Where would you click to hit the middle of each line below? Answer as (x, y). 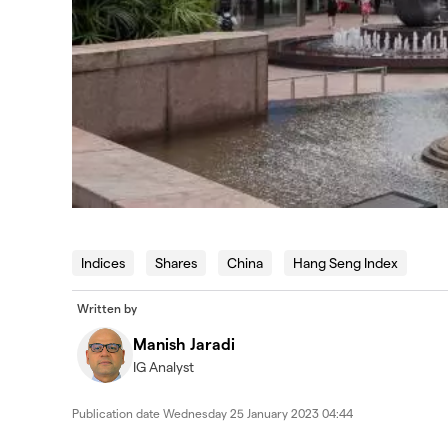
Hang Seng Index (345, 262)
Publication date (117, 412)
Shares (176, 262)
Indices (103, 262)
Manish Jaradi (184, 343)
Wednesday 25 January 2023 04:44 (258, 412)
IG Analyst (163, 366)
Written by (107, 307)
